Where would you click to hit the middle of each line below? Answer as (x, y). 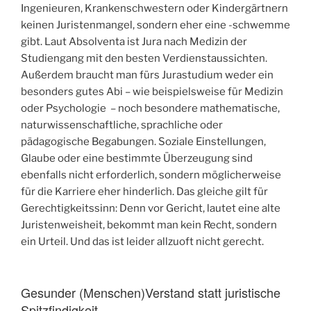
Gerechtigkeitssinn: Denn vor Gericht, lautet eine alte (151, 208)
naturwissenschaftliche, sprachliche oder (122, 125)
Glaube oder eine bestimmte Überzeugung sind (137, 158)
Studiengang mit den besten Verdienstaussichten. (144, 58)
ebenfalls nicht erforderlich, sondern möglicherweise (151, 175)
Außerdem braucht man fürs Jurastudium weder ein (147, 75)
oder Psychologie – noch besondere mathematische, (150, 108)
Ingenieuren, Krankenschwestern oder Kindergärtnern (154, 8)
